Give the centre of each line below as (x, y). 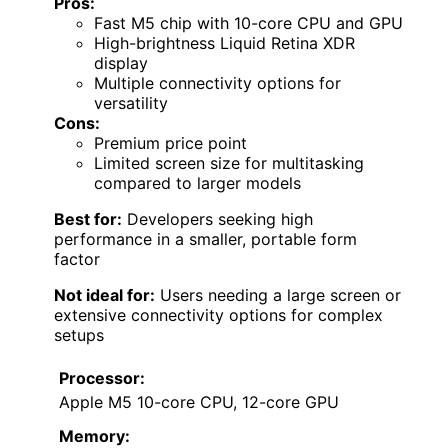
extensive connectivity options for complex (218, 315)
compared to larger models (197, 183)
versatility (131, 103)
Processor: (102, 378)
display (121, 63)
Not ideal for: (104, 295)
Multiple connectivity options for (217, 83)
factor (77, 259)
